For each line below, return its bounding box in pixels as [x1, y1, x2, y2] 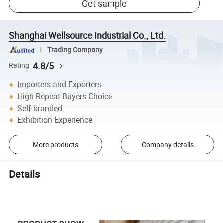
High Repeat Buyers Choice [17, 91, 112, 102]
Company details [141, 139, 194, 149]
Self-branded [17, 103, 63, 114]
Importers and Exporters [17, 79, 102, 90]
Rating [9, 61, 30, 70]
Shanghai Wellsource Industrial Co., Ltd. [9, 29, 166, 41]
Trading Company [47, 45, 103, 54]
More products [32, 139, 78, 149]
